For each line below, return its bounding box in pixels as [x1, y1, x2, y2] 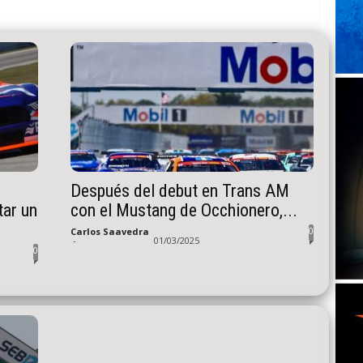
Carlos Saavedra [70, 225, 149, 237]
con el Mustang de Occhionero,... [70, 200, 297, 220]
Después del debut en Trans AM [70, 181, 289, 201]
